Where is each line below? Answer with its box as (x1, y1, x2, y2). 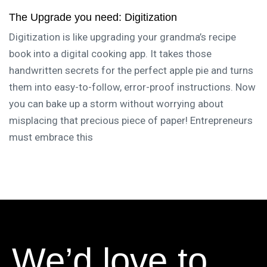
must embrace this (9, 131, 93, 143)
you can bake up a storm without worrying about (9, 98, 223, 110)
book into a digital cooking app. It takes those (9, 48, 212, 60)
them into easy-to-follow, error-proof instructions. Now (9, 81, 256, 93)
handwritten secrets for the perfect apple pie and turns (9, 64, 253, 76)
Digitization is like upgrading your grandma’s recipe (9, 31, 236, 43)
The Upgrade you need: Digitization (9, 11, 177, 23)
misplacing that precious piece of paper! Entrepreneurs (9, 114, 253, 126)
